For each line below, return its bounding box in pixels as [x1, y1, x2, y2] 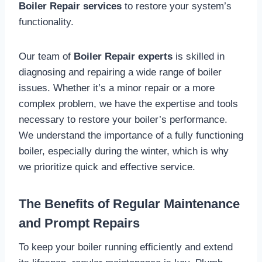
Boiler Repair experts [74, 50, 173, 62]
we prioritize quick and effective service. [19, 161, 195, 173]
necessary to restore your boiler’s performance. [19, 113, 227, 125]
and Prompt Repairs [19, 215, 140, 230]
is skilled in [173, 50, 225, 62]
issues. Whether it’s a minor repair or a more [19, 82, 215, 94]
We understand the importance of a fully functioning [19, 129, 243, 141]
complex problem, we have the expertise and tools [19, 98, 238, 109]
